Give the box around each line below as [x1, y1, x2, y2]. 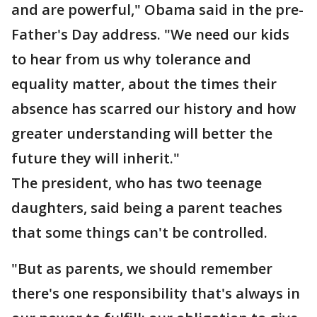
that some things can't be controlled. [11, 223, 267, 243]
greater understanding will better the [11, 124, 272, 144]
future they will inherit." [11, 149, 180, 168]
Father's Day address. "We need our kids [11, 25, 289, 45]
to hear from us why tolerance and [11, 50, 251, 69]
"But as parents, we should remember [11, 259, 272, 279]
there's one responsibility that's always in [11, 284, 300, 304]
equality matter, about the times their [11, 74, 277, 94]
